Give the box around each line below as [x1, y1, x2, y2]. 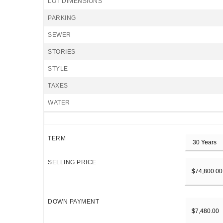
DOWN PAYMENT [48, 198, 99, 206]
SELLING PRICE [48, 159, 97, 166]
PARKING [48, 14, 76, 21]
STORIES [48, 48, 76, 55]
